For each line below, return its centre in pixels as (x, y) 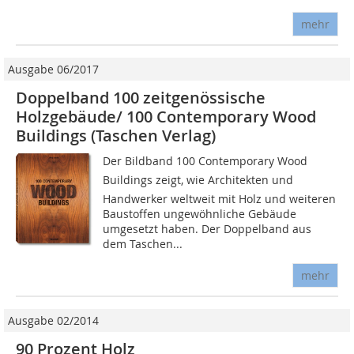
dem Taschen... (143, 244)
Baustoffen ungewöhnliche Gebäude (200, 214)
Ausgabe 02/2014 (53, 321)
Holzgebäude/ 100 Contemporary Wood (166, 117)
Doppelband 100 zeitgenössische (141, 98)
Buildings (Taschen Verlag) (116, 136)
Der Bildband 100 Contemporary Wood (205, 161)
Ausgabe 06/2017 (53, 70)
